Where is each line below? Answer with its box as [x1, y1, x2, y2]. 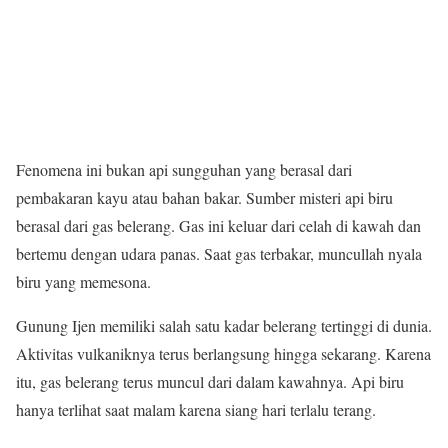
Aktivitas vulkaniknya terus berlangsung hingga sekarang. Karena [16, 343, 431, 365]
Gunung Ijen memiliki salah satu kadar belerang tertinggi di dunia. [16, 315, 432, 337]
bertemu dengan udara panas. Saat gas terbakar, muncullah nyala [16, 243, 422, 265]
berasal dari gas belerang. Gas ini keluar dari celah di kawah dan [16, 215, 421, 237]
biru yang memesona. [16, 271, 151, 293]
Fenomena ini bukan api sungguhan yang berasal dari [16, 159, 352, 181]
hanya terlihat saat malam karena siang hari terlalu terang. [16, 399, 376, 421]
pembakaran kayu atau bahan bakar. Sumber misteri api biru [16, 187, 393, 209]
